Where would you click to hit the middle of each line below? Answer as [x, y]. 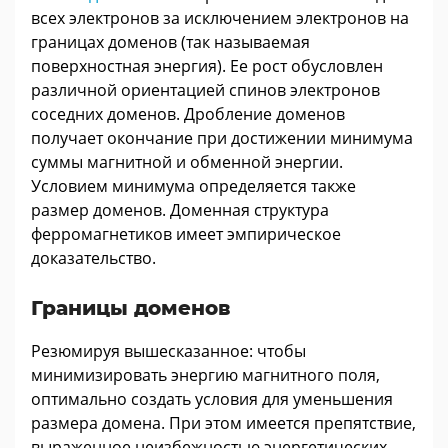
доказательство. [93, 258]
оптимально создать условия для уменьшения [212, 399]
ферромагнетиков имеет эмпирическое [186, 234]
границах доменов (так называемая [170, 42]
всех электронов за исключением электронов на [220, 18]
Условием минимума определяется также [193, 186]
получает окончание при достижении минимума [222, 138]
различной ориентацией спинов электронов [205, 90]
